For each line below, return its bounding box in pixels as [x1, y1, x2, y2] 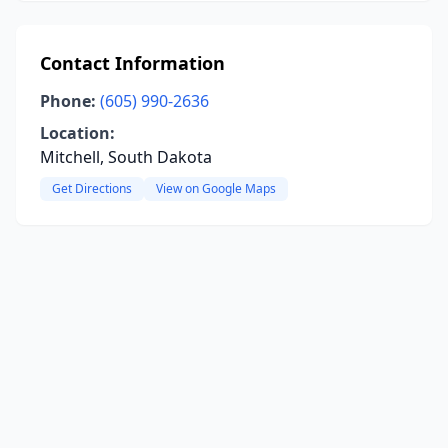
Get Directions [52, 180, 132, 197]
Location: [40, 122, 115, 144]
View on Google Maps [156, 180, 276, 197]
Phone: [40, 90, 96, 112]
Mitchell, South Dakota [40, 146, 212, 168]
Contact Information [40, 51, 225, 75]
